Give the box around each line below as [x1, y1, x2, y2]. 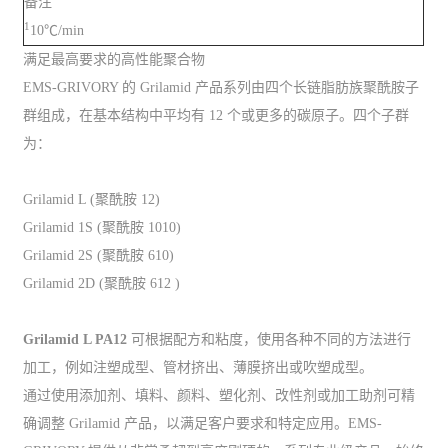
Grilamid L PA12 [23, 331, 132, 347]
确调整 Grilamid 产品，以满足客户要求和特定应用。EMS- [23, 415, 383, 431]
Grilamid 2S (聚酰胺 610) [23, 247, 175, 263]
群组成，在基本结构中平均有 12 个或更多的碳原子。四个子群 [23, 107, 410, 123]
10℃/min [30, 22, 85, 38]
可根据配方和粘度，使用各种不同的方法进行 [131, 331, 412, 347]
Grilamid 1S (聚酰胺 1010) [23, 219, 182, 235]
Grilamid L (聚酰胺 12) [23, 191, 161, 207]
